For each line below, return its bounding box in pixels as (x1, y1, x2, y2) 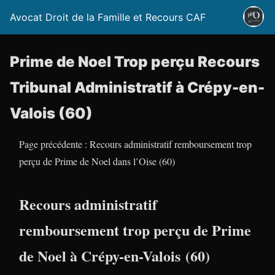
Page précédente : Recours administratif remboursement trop (19, 137, 252, 150)
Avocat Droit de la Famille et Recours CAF (10, 11, 206, 23)
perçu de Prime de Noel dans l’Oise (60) (19, 155, 175, 168)
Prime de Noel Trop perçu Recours (10, 53, 260, 71)
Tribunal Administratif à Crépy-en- (10, 79, 265, 96)
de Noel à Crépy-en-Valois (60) (19, 245, 210, 266)
